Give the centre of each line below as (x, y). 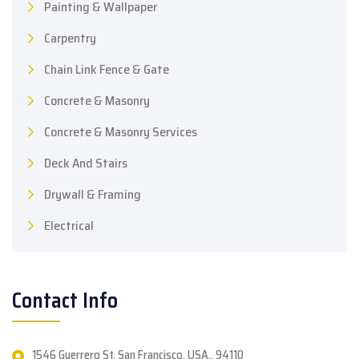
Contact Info (65, 301)
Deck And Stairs (86, 163)
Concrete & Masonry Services (121, 132)
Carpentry (70, 38)
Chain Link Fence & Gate (107, 70)
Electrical (69, 226)
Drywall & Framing (93, 195)
